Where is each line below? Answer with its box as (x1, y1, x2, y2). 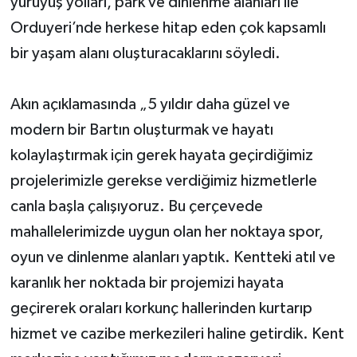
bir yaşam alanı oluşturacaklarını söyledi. (10, 45, 280, 61)
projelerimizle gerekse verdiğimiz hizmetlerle (10, 172, 317, 189)
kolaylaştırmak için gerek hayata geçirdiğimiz (10, 147, 313, 163)
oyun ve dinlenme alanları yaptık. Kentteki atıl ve (10, 249, 335, 265)
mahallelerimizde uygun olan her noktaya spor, (10, 223, 324, 240)
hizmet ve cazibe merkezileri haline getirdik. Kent (10, 325, 344, 342)
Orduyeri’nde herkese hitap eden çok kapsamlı (10, 19, 326, 36)
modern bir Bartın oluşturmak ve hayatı (10, 121, 273, 138)
